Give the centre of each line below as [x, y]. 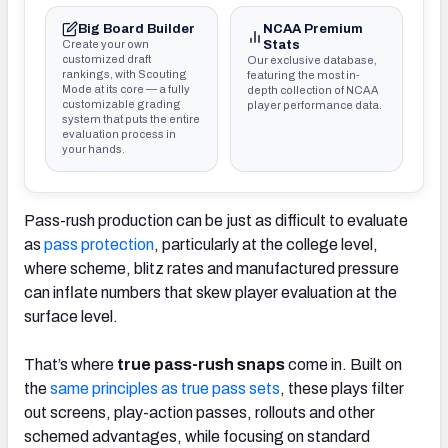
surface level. [71, 316]
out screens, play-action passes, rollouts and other [199, 412]
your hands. [93, 148]
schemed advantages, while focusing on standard [197, 436]
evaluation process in [119, 133]
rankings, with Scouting [124, 73]
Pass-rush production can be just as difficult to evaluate [216, 220]
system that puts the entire [131, 118]
